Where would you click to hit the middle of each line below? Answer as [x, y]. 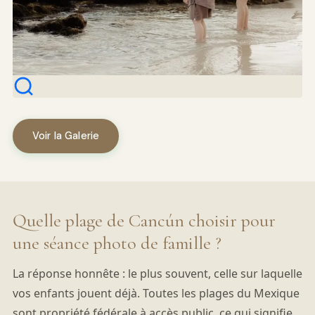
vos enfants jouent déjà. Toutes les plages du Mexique [156, 294]
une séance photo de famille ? [117, 243]
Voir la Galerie [66, 136]
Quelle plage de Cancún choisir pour [144, 221]
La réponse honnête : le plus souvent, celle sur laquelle [157, 274]
